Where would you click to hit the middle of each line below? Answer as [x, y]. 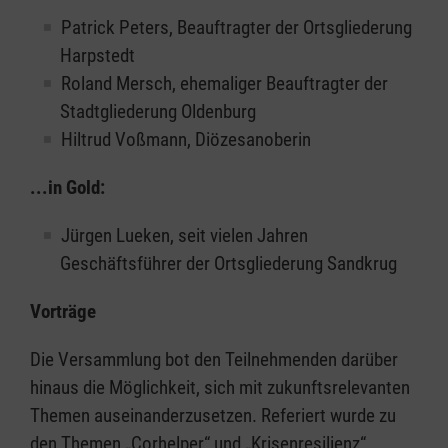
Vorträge [63, 312]
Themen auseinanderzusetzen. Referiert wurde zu [213, 416]
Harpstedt [97, 56]
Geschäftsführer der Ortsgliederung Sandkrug [228, 264]
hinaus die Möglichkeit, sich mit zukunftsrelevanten [220, 388]
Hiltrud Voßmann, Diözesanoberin [186, 140]
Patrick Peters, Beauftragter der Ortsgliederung [236, 28]
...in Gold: [67, 188]
